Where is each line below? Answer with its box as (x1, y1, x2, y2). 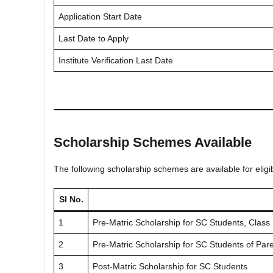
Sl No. (58, 194, 83, 204)
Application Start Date (58, 11, 142, 21)
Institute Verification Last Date (58, 55, 173, 65)
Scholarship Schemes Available (54, 134, 252, 150)
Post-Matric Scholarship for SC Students (93, 261, 247, 271)
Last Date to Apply (58, 33, 129, 43)
